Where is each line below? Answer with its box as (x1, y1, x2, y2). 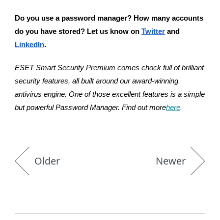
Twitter (141, 27, 165, 35)
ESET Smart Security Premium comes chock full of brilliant (15, 64, 204, 72)
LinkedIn (15, 41, 44, 49)
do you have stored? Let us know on (15, 27, 141, 35)
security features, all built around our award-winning (15, 77, 178, 85)
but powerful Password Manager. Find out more (15, 104, 166, 111)
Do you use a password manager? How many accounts (15, 14, 203, 22)
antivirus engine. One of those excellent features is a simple (15, 90, 205, 98)
